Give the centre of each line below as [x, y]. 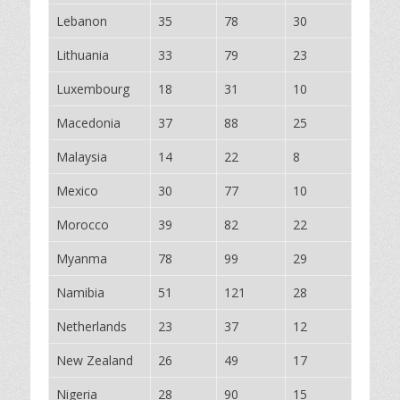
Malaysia [82, 157]
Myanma [82, 258]
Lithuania [83, 55]
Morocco [83, 225]
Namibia [80, 292]
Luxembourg [93, 89]
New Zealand [95, 360]
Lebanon [82, 21]
